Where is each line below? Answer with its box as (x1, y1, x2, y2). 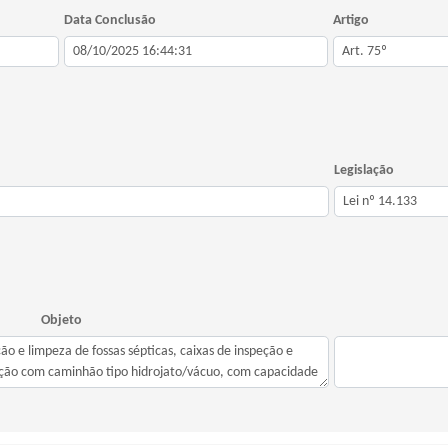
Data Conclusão (63, 13, 156, 29)
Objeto (41, 313, 83, 329)
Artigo (332, 13, 369, 29)
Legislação (333, 163, 394, 179)
